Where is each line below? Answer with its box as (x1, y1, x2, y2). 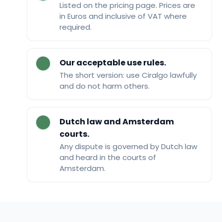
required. (59, 22, 92, 33)
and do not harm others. (59, 81, 150, 92)
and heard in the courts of (59, 152, 156, 163)
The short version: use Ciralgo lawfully (59, 70, 197, 81)
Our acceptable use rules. (59, 56, 166, 68)
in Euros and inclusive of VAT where (59, 11, 187, 22)
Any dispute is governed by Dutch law (59, 141, 197, 152)
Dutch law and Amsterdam (59, 115, 174, 127)
